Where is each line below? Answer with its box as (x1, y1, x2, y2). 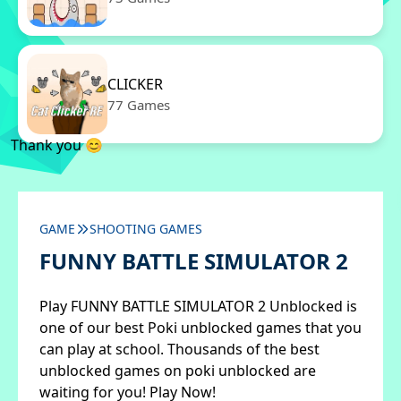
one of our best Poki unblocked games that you (39, 318, 362, 337)
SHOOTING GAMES (90, 220, 202, 237)
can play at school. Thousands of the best (39, 339, 320, 359)
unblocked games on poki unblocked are (39, 361, 316, 380)
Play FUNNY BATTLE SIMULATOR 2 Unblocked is (39, 296, 357, 316)
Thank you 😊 (11, 135, 103, 155)
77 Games (107, 96, 170, 114)
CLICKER (107, 74, 163, 94)
